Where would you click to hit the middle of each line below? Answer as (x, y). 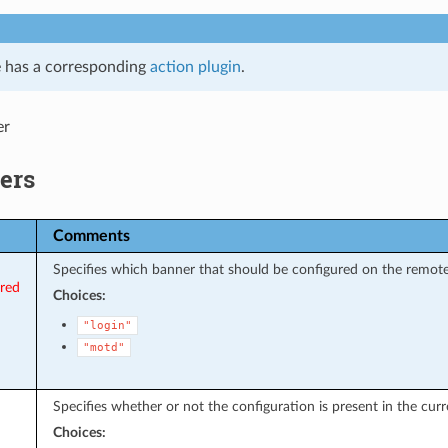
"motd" (103, 347)
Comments (91, 235)
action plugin (195, 66)
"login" (107, 325)
